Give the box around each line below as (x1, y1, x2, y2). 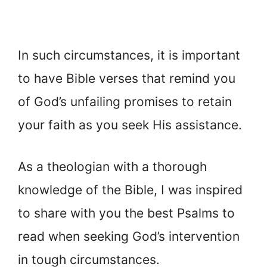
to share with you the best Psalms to (18, 206, 235, 221)
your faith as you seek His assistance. (18, 117, 242, 132)
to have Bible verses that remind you (18, 70, 235, 86)
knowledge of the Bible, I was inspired (18, 182, 243, 198)
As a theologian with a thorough (18, 159, 207, 175)
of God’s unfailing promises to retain (18, 94, 232, 109)
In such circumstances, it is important (18, 47, 240, 63)
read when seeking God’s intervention (18, 229, 240, 244)
